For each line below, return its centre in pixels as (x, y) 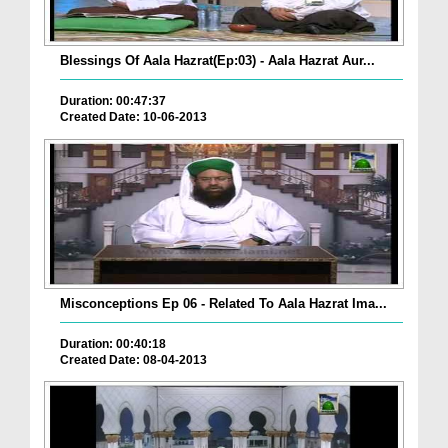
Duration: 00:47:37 (113, 101)
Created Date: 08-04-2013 (133, 359)
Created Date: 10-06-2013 (133, 117)
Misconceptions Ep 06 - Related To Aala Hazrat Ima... (223, 303)
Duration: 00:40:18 (113, 343)
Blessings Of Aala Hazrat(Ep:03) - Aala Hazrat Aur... (217, 61)
